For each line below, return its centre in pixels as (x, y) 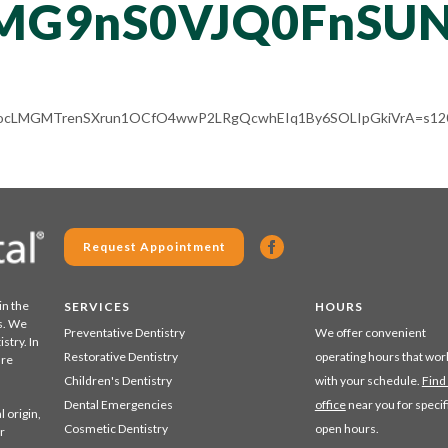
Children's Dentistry (118, 380)
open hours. (346, 428)
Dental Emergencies (118, 404)
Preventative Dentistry (124, 332)
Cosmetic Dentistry (116, 428)
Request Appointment (154, 246)
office (330, 404)
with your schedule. (368, 380)
